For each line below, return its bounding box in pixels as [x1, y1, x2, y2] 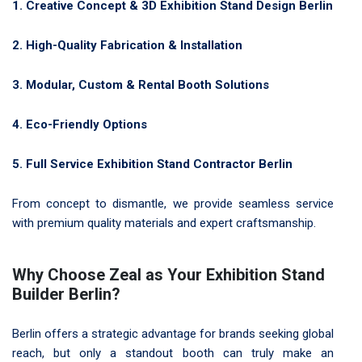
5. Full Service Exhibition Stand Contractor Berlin [12, 156, 293, 171]
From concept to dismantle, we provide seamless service [12, 196, 334, 211]
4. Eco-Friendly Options [12, 116, 147, 132]
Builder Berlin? [12, 284, 120, 304]
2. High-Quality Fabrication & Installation [12, 37, 242, 53]
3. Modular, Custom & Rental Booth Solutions [12, 77, 269, 92]
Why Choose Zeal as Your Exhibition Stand [12, 264, 325, 284]
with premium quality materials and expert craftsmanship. [12, 215, 316, 230]
